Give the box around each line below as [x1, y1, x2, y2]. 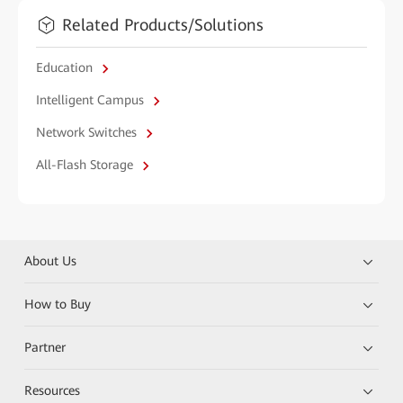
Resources [24, 382, 81, 398]
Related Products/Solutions [62, 15, 264, 34]
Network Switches [36, 125, 140, 139]
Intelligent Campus [36, 93, 148, 107]
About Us [24, 253, 77, 268]
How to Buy [24, 296, 92, 311]
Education [36, 60, 96, 75]
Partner [24, 339, 67, 354]
